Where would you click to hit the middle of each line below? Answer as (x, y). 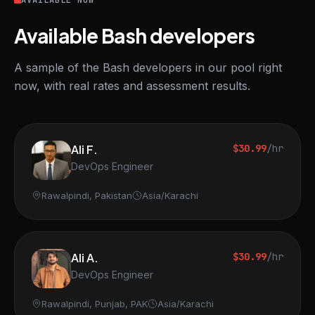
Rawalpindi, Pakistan (87, 195)
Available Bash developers (135, 36)
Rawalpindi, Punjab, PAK (95, 304)
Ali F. (84, 149)
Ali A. (85, 258)
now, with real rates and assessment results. (132, 86)
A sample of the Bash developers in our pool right (148, 67)
